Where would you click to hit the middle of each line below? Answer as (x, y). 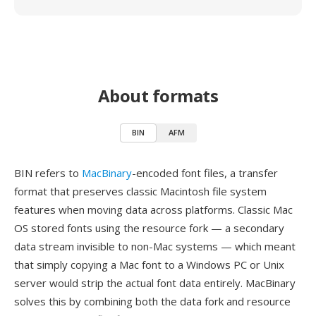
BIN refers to (48, 173)
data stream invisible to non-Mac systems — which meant (155, 246)
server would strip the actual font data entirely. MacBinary (155, 283)
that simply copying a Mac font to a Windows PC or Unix (149, 265)
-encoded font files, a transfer (205, 173)
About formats (158, 96)
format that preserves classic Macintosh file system (140, 191)
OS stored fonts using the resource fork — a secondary (149, 228)
